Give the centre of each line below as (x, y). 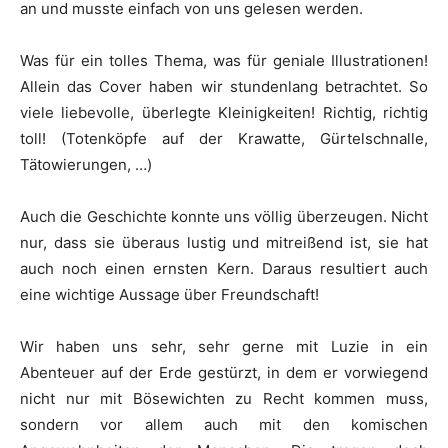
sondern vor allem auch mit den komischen (224, 424)
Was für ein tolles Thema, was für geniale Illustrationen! (224, 60)
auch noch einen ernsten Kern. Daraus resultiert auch (224, 268)
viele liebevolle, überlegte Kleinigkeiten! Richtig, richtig (224, 112)
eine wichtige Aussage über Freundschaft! (169, 294)
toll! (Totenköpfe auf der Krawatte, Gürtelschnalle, (224, 138)
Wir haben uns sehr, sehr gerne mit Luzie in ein (224, 346)
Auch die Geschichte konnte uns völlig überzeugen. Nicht (224, 216)
